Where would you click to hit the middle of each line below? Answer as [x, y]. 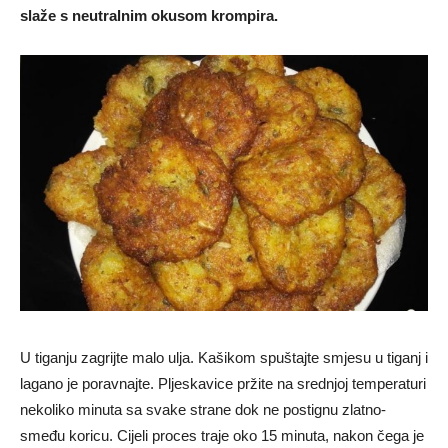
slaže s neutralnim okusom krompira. [149, 16]
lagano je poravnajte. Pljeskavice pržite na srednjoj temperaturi [223, 384]
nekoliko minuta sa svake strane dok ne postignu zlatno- [203, 410]
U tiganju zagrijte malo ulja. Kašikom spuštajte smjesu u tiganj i [224, 358]
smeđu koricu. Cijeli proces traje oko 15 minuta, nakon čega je [222, 436]
